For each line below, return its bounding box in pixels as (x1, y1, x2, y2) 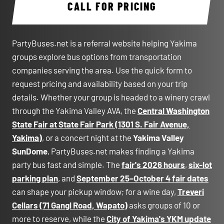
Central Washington (137, 105, 209, 115)
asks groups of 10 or (127, 200, 200, 210)
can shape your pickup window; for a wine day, (12, 186, 177, 196)
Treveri (177, 186, 204, 196)
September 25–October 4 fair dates (76, 173, 208, 183)
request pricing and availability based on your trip (12, 78, 187, 88)
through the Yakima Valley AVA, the (12, 105, 137, 115)
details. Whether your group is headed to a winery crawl (12, 92, 210, 102)
